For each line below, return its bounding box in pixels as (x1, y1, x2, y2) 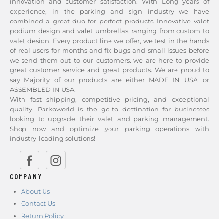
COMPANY (10, 172, 42, 181)
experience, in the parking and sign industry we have (10, 7, 209, 15)
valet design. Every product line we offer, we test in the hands (10, 37, 209, 44)
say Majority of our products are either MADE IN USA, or (10, 76, 209, 84)
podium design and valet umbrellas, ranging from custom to (10, 27, 209, 35)
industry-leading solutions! (10, 134, 95, 142)
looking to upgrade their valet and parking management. (10, 115, 209, 123)
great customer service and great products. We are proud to (10, 66, 209, 74)
